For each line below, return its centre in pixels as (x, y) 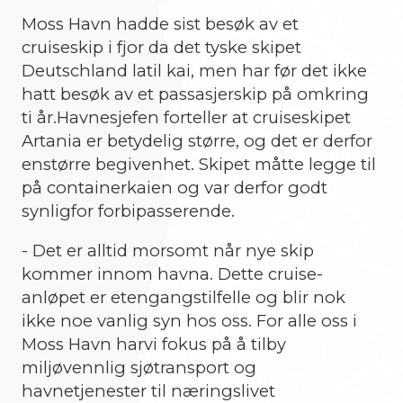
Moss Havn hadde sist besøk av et (160, 23)
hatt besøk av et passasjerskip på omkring (195, 94)
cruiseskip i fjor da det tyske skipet (161, 47)
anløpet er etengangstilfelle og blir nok (184, 298)
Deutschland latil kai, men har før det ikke (194, 70)
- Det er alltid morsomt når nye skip (168, 251)
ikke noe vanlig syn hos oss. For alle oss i (189, 321)
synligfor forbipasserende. (128, 210)
